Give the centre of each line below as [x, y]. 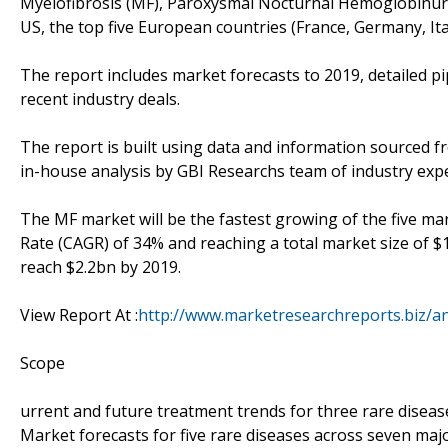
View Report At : [79, 314]
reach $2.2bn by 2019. [100, 266]
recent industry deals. [100, 98]
